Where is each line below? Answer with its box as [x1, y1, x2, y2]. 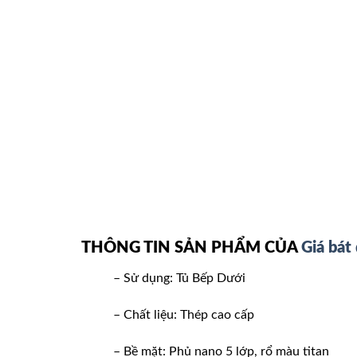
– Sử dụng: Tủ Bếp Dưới [113, 271, 245, 284]
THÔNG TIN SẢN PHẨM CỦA [81, 239, 301, 256]
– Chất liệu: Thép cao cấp [113, 308, 254, 321]
